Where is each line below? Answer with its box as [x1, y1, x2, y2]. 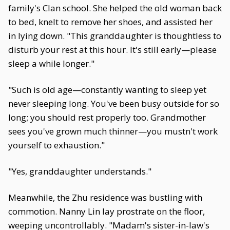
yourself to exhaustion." [8, 139, 105, 151]
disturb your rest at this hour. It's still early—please [8, 44, 217, 55]
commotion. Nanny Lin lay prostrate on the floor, [8, 205, 205, 217]
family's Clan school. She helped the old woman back [8, 2, 222, 14]
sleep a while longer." [8, 57, 94, 69]
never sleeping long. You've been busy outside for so [8, 98, 219, 109]
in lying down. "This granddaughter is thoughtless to [8, 30, 221, 42]
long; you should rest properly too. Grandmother [8, 111, 206, 123]
